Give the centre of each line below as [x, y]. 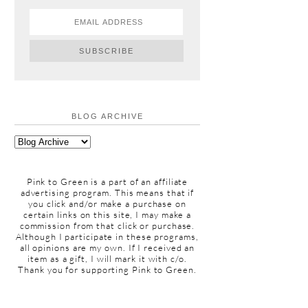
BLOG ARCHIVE [107, 116]
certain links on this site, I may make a [107, 214]
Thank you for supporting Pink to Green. [107, 269]
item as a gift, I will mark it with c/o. [107, 258]
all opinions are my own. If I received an [107, 247]
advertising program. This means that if [107, 192]
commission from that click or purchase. [107, 225]
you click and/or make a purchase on [107, 203]
